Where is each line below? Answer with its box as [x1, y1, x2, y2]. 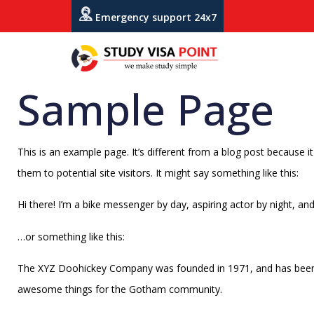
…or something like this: [18, 230, 125, 243]
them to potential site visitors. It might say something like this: [18, 166, 299, 179]
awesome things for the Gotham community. [18, 282, 222, 296]
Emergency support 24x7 [93, 11, 217, 25]
